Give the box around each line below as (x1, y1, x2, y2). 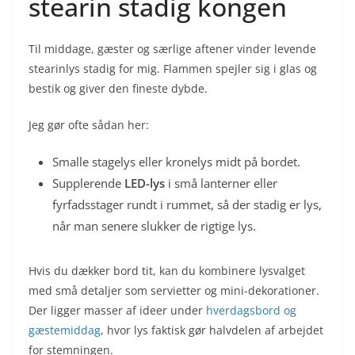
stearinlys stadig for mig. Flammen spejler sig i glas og (29, 60, 317, 76)
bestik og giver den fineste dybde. (29, 80, 208, 96)
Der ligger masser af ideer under (29, 302, 206, 318)
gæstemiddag (29, 322, 101, 338)
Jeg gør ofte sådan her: (29, 116, 149, 132)
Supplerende (52, 174, 124, 191)
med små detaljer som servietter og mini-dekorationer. (29, 282, 319, 298)
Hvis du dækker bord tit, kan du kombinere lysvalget (29, 262, 305, 278)
